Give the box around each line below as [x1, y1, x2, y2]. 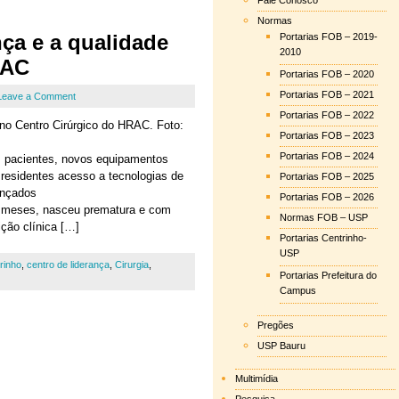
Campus [280, 285, 316, 298]
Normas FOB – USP [280, 212, 368, 223]
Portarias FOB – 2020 [280, 69, 374, 79]
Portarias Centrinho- [280, 232, 367, 243]
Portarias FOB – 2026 [280, 191, 374, 202]
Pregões [257, 320, 294, 330]
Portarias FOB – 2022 [280, 110, 374, 120]
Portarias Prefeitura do [280, 270, 377, 281]
